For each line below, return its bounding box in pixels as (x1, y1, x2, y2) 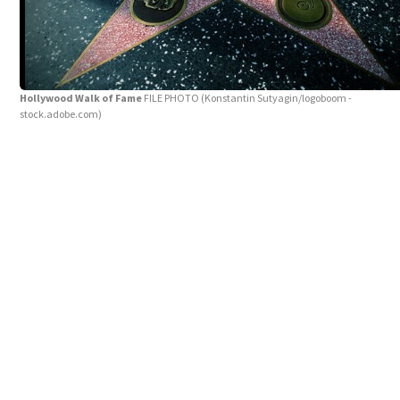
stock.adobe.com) (20, 106, 103, 121)
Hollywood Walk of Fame (20, 90, 145, 104)
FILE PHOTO (144, 90, 202, 104)
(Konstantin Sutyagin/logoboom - (201, 90, 353, 104)
